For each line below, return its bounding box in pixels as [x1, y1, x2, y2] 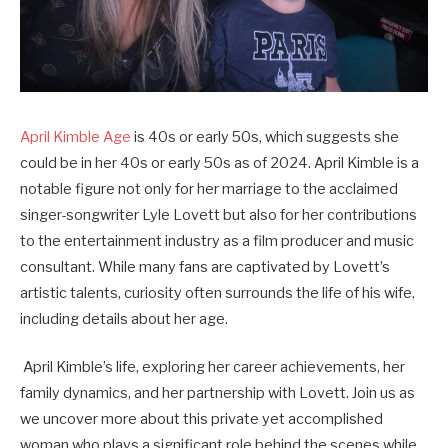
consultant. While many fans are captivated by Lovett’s [20, 258, 390, 276]
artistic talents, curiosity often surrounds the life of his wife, [20, 284, 415, 302]
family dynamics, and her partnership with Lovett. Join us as [20, 384, 415, 403]
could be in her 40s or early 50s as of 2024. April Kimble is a [20, 154, 419, 172]
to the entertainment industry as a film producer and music [20, 232, 414, 250]
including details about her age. [20, 310, 231, 328]
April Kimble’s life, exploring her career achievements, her [20, 358, 405, 377]
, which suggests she [259, 128, 399, 146]
